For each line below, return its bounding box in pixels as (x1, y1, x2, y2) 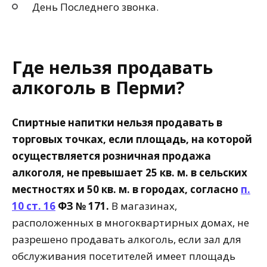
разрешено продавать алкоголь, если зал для (12, 232, 241, 247)
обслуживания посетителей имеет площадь (12, 249, 235, 263)
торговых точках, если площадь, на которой (12, 132, 252, 147)
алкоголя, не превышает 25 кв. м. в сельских (12, 166, 247, 180)
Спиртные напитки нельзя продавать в (12, 116, 222, 130)
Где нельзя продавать (12, 55, 213, 79)
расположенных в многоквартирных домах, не (12, 216, 249, 230)
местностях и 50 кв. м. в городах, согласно (12, 182, 241, 197)
